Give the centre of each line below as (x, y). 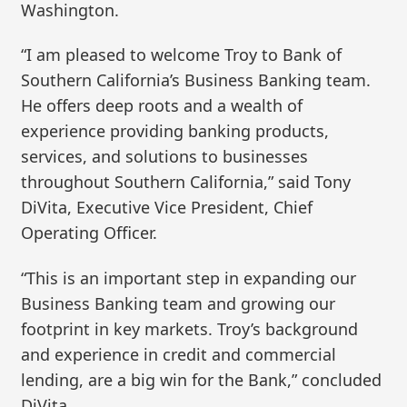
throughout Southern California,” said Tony (186, 182)
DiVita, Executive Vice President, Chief (167, 208)
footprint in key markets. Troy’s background (190, 328)
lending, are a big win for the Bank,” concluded (202, 379)
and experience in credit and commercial (179, 354)
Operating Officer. (89, 233)
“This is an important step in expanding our (189, 278)
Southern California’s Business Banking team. (196, 80)
